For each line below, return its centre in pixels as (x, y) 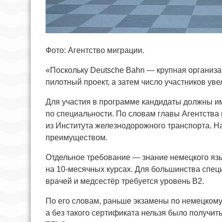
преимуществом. (77, 138)
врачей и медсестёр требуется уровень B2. (125, 181)
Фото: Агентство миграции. (95, 51)
